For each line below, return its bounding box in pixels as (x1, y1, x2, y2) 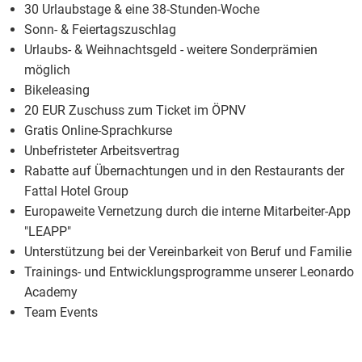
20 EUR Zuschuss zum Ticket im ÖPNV (24, 103, 246, 119)
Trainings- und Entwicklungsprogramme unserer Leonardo (24, 264, 354, 280)
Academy (24, 284, 78, 301)
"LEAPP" (24, 224, 71, 240)
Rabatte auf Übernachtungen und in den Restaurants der (24, 163, 344, 179)
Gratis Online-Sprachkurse (24, 123, 172, 139)
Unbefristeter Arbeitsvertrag (24, 143, 179, 159)
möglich (24, 62, 70, 78)
